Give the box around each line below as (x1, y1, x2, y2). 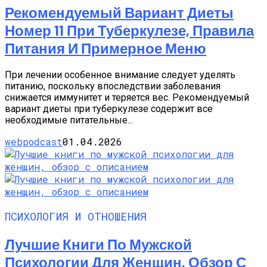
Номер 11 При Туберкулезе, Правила (5, 21, 254, 39)
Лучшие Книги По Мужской (5, 235, 192, 253)
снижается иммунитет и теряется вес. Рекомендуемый (5, 91, 249, 103)
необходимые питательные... (5, 114, 133, 126)
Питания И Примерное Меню (5, 39, 206, 57)
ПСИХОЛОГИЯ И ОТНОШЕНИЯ (5, 209, 147, 224)
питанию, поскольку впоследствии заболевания (5, 80, 221, 92)
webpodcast (5, 135, 63, 148)
